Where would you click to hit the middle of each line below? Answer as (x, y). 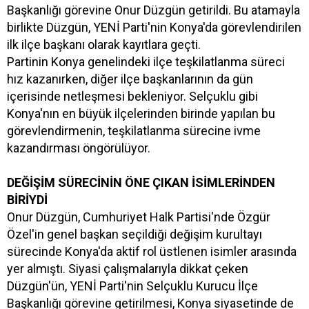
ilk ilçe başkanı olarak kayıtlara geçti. (104, 44)
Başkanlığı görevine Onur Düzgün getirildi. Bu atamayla (153, 10)
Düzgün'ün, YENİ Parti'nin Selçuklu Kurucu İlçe (132, 286)
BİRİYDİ (27, 199)
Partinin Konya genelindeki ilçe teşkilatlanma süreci (146, 61)
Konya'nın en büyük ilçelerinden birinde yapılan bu (141, 113)
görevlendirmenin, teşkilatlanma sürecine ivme (134, 130)
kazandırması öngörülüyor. (79, 148)
